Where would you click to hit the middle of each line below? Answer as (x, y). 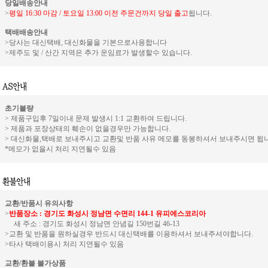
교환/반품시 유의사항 (39, 203)
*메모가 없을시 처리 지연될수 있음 (60, 149)
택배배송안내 (26, 32)
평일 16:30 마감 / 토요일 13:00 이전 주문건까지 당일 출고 (98, 13)
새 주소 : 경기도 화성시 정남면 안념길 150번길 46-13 (92, 224)
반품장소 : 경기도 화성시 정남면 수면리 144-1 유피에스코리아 (107, 214)
